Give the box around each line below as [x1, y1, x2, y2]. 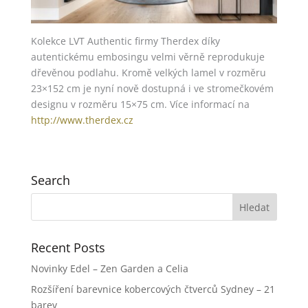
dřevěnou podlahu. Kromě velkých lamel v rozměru [30, 66, 266, 80]
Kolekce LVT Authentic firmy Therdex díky [30, 34, 220, 48]
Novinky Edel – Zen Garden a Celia [30, 262, 188, 276]
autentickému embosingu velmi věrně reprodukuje [30, 50, 265, 64]
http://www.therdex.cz [30, 113, 133, 127]
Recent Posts [30, 239, 105, 256]
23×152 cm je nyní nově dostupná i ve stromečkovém [30, 82, 274, 96]
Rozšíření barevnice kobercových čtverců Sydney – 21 [30, 283, 275, 296]
